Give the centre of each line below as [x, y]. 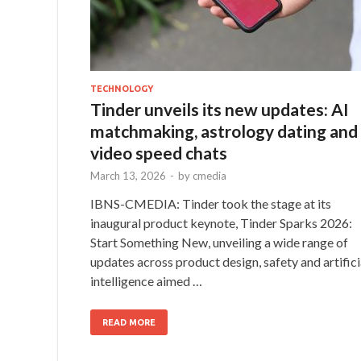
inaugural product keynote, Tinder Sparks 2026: [221, 222]
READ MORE [129, 322]
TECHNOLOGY [122, 88]
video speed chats [159, 152]
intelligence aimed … [146, 280]
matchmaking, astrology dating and [224, 131]
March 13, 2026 [128, 175]
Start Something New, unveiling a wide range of [219, 242]
